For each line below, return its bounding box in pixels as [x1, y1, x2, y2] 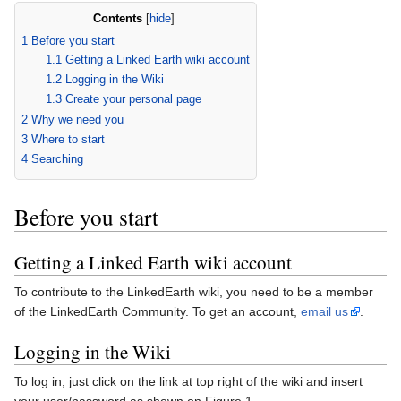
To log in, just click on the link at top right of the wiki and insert [14, 373, 363, 388]
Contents [93, 11, 142, 25]
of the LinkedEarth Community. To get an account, [14, 303, 301, 319]
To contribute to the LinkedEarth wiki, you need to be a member [14, 284, 373, 299]
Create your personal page [64, 92, 201, 107]
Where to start [31, 132, 105, 146]
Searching [31, 152, 83, 166]
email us [301, 303, 348, 319]
